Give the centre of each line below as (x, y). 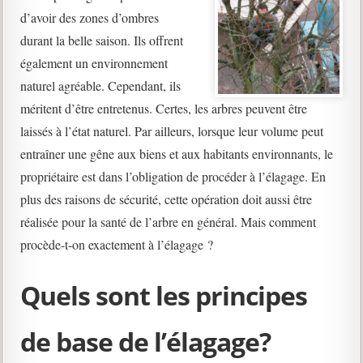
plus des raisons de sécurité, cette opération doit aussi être (167, 199)
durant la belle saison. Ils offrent (102, 40)
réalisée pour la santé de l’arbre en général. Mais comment (169, 222)
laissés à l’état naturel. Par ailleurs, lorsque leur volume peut (172, 131)
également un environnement (94, 63)
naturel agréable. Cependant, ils (101, 85)
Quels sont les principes (164, 295)
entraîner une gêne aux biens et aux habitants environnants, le (177, 154)
